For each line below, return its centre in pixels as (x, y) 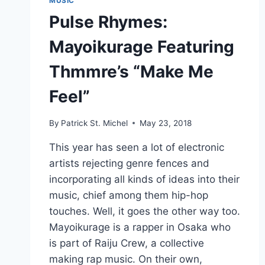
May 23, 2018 (166, 123)
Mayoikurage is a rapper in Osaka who (140, 227)
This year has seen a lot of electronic (137, 147)
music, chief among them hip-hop (129, 195)
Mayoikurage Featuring (142, 47)
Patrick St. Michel (95, 123)
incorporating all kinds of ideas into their (144, 179)
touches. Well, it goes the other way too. (145, 211)
